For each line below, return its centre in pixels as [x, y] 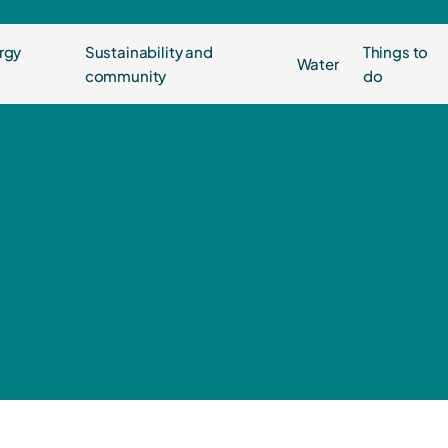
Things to [395, 52]
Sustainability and [148, 52]
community [125, 76]
